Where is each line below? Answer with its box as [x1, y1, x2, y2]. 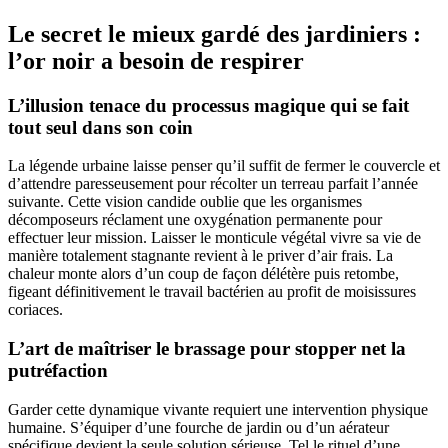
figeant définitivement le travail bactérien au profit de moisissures [8, 283, 416, 301]
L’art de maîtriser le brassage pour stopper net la [8, 338, 406, 359]
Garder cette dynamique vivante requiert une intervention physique [8, 400, 428, 418]
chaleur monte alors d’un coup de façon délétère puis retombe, [8, 265, 399, 283]
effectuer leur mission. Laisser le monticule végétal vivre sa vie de [8, 229, 421, 247]
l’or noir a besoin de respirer [8, 47, 304, 74]
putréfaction [8, 360, 108, 381]
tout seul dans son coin [8, 116, 193, 138]
